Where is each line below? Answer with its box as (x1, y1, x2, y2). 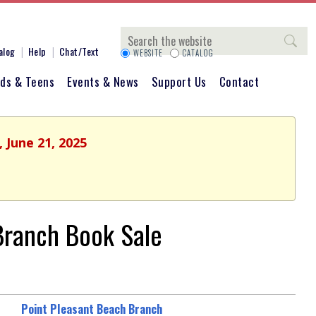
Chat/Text (59, 44, 99, 59)
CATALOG (183, 47, 214, 59)
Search (121, 27, 159, 42)
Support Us (151, 73, 207, 90)
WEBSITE (133, 47, 163, 59)
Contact (219, 73, 259, 90)
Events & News (67, 73, 139, 90)
